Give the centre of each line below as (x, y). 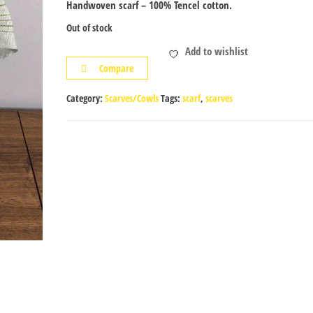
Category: (85, 98)
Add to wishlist (217, 51)
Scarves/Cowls (131, 98)
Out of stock (89, 27)
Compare (116, 68)
